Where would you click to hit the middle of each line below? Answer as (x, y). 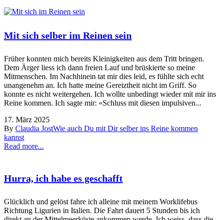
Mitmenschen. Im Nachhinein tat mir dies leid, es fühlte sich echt (104, 76)
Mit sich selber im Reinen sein (68, 36)
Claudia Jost (34, 128)
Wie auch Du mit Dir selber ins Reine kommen (125, 128)
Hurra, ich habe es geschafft (63, 179)
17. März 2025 (27, 119)
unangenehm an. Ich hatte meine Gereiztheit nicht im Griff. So (100, 85)
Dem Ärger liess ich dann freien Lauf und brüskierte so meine (99, 67)
